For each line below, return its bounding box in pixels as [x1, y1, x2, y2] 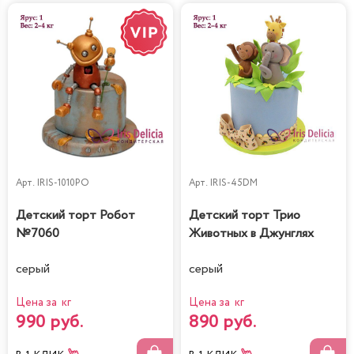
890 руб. [189, 309, 256, 335]
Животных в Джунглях [189, 224, 314, 243]
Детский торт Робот [16, 206, 135, 225]
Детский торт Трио [189, 206, 300, 225]
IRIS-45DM [209, 176, 258, 190]
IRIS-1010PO [36, 176, 89, 190]
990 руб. [16, 309, 83, 335]
